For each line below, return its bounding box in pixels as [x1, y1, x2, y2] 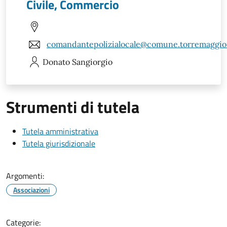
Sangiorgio [72, 56, 112, 67]
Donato [43, 56, 70, 67]
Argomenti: [6, 169, 44, 182]
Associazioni [13, 184, 50, 195]
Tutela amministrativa [22, 125, 98, 137]
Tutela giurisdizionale [22, 137, 95, 149]
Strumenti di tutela [6, 94, 139, 119]
